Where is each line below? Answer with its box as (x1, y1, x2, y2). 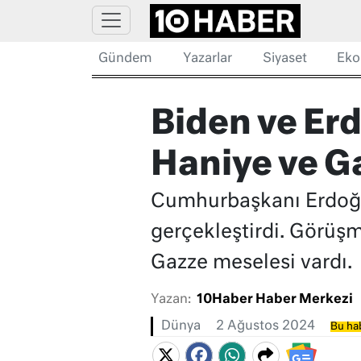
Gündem (98, 52, 152, 65)
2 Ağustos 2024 (215, 320, 315, 334)
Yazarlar (182, 52, 232, 65)
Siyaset (262, 52, 307, 65)
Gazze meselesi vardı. (150, 253, 352, 273)
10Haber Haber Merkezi (196, 293, 353, 307)
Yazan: (150, 293, 191, 307)
